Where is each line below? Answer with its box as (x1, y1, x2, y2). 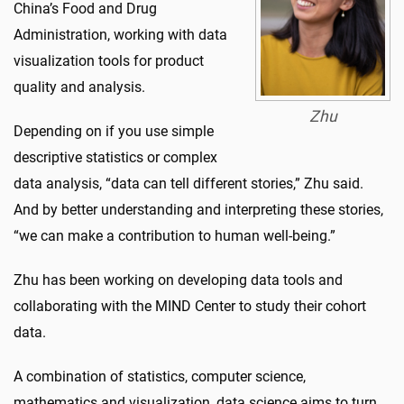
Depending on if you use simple (14, 122, 214, 140)
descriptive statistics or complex (14, 148, 217, 166)
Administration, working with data (14, 25, 227, 43)
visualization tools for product (14, 51, 204, 69)
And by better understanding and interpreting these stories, (14, 200, 383, 218)
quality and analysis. (14, 78, 145, 96)
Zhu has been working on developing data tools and (14, 271, 343, 289)
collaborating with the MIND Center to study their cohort (14, 297, 366, 315)
